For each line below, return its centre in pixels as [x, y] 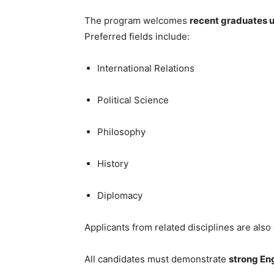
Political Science [133, 100]
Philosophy [121, 132]
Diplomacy [120, 195]
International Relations [146, 68]
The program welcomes [137, 20]
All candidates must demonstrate [157, 259]
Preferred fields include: [137, 36]
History [113, 164]
